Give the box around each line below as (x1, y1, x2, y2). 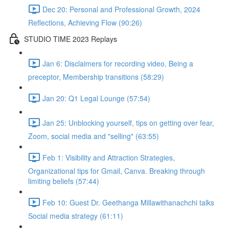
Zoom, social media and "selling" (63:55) (28, 131, 159, 141)
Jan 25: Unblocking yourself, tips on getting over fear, (42, 117, 214, 128)
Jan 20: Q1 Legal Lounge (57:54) (42, 93, 150, 103)
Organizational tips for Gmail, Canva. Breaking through (28, 166, 205, 176)
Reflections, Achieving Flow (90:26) (28, 17, 142, 28)
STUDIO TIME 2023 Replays (24, 33, 117, 44)
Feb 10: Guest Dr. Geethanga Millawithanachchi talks (42, 197, 214, 208)
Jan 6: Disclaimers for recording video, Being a (42, 58, 193, 68)
